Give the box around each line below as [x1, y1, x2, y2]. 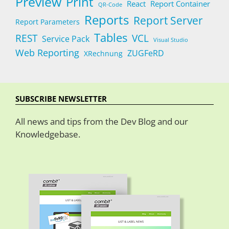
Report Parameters [15, 17, 80, 27]
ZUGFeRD [127, 48, 164, 59]
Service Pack [42, 33, 89, 45]
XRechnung [84, 49, 123, 59]
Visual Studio [153, 36, 188, 44]
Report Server [133, 13, 203, 28]
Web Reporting [15, 47, 79, 59]
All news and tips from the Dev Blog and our [15, 115, 188, 127]
